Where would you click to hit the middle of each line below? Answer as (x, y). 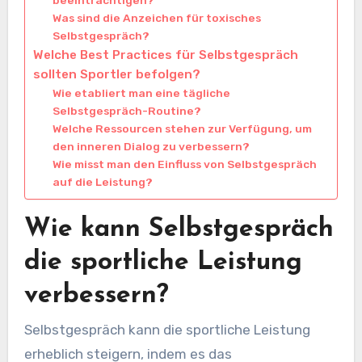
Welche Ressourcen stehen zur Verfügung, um (182, 128)
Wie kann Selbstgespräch (179, 229)
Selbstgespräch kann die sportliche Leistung (167, 330)
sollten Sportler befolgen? (116, 74)
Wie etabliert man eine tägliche (141, 93)
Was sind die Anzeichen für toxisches (156, 17)
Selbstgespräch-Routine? (126, 110)
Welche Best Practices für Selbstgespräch (165, 55)
